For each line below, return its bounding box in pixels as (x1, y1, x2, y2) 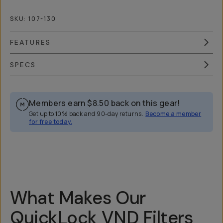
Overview (16, 123, 50, 133)
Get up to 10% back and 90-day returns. (29, 110, 144, 118)
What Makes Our (10, 186, 146, 210)
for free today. (29, 117, 73, 126)
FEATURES (10, 38, 51, 47)
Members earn (29, 98, 86, 109)
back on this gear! (111, 98, 180, 109)
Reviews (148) (61, 123, 113, 133)
